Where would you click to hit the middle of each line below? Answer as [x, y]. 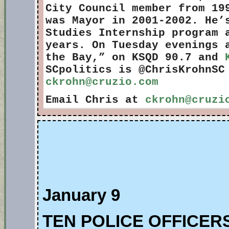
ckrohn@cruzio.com [102, 82]
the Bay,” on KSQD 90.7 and [135, 58]
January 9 [81, 196]
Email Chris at [95, 99]
